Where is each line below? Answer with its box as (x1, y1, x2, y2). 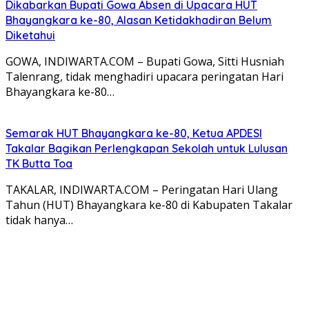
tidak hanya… (6, 212, 73, 228)
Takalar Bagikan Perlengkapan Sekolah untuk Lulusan (6, 141, 288, 155)
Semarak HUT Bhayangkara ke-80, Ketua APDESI (6, 126, 262, 140)
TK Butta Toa (6, 156, 72, 170)
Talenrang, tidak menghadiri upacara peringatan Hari (6, 68, 283, 84)
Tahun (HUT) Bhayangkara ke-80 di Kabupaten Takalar (6, 197, 292, 212)
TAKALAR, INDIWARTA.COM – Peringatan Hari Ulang (6, 181, 278, 197)
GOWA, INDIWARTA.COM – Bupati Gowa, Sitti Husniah (6, 53, 284, 69)
